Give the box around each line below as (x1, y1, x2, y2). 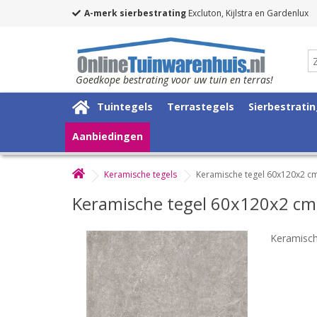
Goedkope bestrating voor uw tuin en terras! (76, 72, 273, 86)
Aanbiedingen (72, 129, 143, 143)
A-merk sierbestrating (84, 7, 186, 19)
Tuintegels (97, 99, 153, 113)
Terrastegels (167, 99, 234, 113)
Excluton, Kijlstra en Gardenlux (186, 7, 309, 19)
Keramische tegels (104, 168, 177, 180)
